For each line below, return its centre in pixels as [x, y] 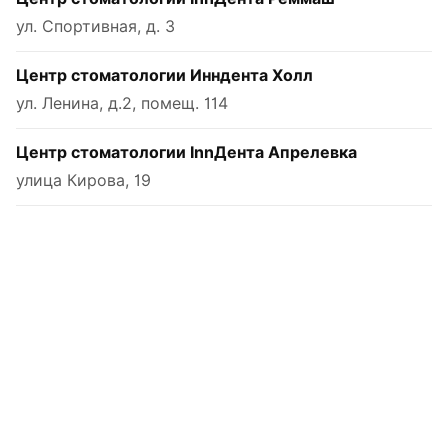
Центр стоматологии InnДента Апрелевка [186, 152]
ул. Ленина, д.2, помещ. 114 [122, 103]
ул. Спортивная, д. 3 [95, 26]
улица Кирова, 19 [83, 180]
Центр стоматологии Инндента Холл [164, 75]
